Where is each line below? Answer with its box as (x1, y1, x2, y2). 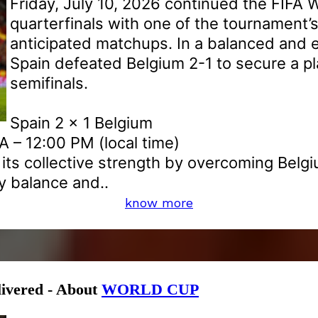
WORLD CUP (102, 280, 199, 298)
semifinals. (10, 73, 88, 92)
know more (125, 194, 193, 210)
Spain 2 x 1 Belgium (10, 113, 153, 132)
